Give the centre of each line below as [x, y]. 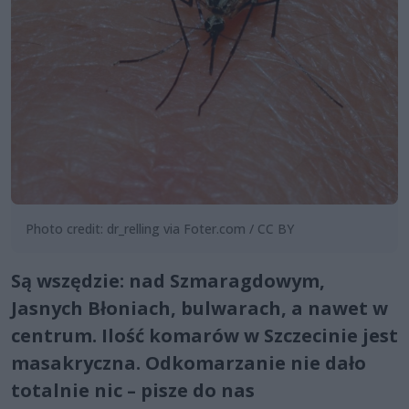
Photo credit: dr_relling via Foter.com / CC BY [160, 229]
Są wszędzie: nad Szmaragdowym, [168, 281]
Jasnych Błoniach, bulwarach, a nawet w [199, 309]
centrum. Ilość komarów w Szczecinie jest [204, 336]
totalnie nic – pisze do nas [133, 391]
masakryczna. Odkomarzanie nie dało [189, 363]
